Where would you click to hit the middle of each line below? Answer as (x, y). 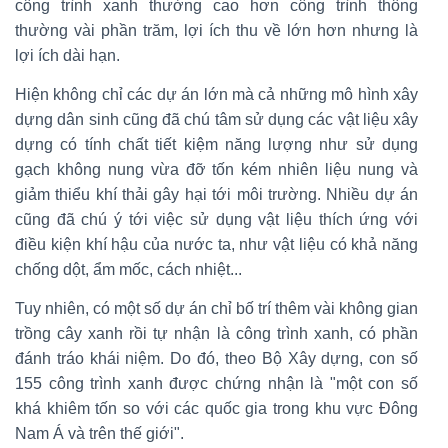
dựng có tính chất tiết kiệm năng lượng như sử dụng (216, 145)
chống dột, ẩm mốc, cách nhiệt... (128, 270)
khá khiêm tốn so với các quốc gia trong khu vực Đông (216, 409)
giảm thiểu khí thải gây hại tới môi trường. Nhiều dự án (216, 195)
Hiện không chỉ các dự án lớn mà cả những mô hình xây (216, 95)
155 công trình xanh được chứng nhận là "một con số (216, 384)
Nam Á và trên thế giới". (99, 434)
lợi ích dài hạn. (67, 56)
